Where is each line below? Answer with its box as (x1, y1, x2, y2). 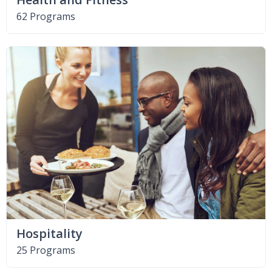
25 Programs (16, 243, 75, 257)
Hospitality (16, 225, 83, 242)
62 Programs (16, 10, 75, 24)
